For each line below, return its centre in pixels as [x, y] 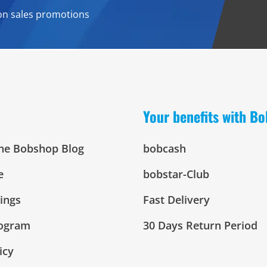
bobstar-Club [176, 174]
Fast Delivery [176, 200]
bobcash [164, 148]
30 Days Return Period [200, 225]
